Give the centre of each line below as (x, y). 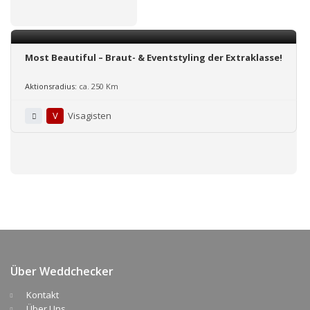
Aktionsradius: (51, 86)
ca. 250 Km (99, 86)
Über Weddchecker (62, 271)
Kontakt (43, 294)
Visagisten (90, 115)
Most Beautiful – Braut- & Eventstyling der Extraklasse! (154, 57)
